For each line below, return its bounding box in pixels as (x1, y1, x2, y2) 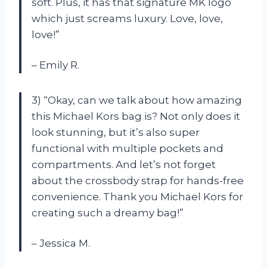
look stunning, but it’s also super (32, 126, 200, 139)
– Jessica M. (32, 237, 90, 250)
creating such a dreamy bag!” (32, 207, 184, 219)
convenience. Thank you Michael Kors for (32, 191, 243, 203)
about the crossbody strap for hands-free (32, 175, 244, 187)
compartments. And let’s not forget (32, 159, 216, 171)
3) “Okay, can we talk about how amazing (32, 94, 242, 107)
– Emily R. (32, 59, 79, 72)
